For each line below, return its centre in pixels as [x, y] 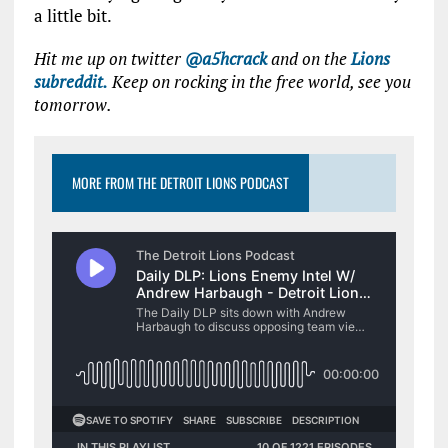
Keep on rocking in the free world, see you [259, 81]
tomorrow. [72, 104]
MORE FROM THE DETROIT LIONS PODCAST [180, 182]
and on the [308, 58]
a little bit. [72, 15]
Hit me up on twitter [109, 58]
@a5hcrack [225, 58]
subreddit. [70, 81]
